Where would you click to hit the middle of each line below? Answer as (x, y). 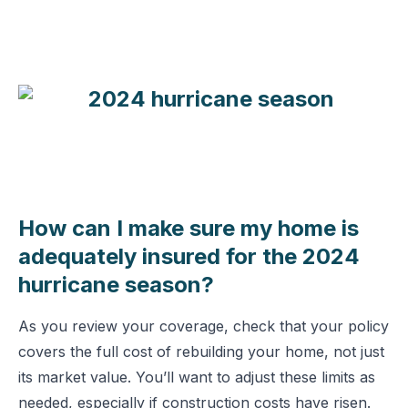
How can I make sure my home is (189, 228)
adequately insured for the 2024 (189, 256)
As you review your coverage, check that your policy (204, 326)
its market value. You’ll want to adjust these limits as (197, 377)
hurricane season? (116, 285)
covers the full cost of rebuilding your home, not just (201, 352)
